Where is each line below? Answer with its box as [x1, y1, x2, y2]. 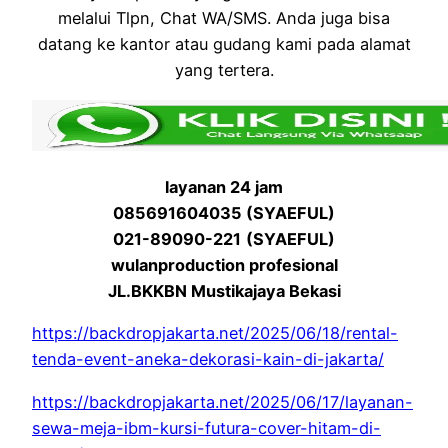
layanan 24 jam [165, 177, 283, 198]
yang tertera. [174, 60, 274, 81]
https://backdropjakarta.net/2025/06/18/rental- [32, 323, 398, 344]
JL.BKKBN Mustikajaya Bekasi [107, 281, 341, 302]
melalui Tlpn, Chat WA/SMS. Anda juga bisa [58, 8, 390, 29]
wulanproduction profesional [110, 255, 338, 276]
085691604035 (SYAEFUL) [113, 203, 335, 224]
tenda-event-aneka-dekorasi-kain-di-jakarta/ [32, 349, 384, 370]
